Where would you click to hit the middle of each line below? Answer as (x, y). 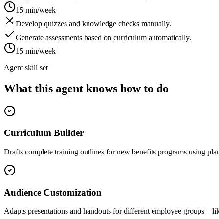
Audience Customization (53, 192)
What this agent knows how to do (86, 88)
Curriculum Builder (44, 133)
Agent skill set (26, 67)
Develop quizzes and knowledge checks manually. (93, 23)
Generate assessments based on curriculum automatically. (103, 37)
